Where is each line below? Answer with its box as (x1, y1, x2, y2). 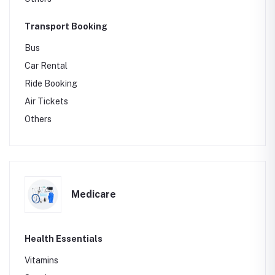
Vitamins (25, 255, 58, 265)
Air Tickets (25, 96, 68, 106)
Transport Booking (25, 21, 107, 31)
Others (25, 114, 52, 124)
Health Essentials (25, 234, 103, 244)
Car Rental (25, 61, 68, 71)
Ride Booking (25, 79, 77, 88)
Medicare (71, 188, 116, 200)
